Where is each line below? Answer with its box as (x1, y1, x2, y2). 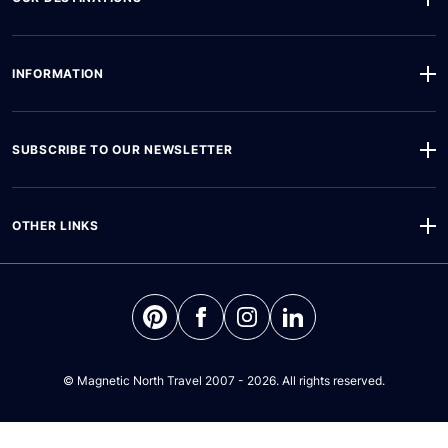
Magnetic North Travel (77, 373, 202, 389)
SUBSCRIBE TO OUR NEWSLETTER (12, 142, 233, 158)
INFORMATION (12, 66, 104, 82)
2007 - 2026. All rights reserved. (202, 373, 385, 389)
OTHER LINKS (12, 218, 99, 234)
